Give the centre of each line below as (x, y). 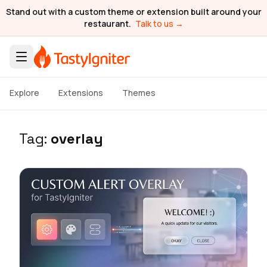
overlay (77, 139)
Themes (139, 93)
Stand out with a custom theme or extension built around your (133, 12)
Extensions (81, 93)
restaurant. (108, 24)
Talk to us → (159, 24)
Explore (24, 93)
